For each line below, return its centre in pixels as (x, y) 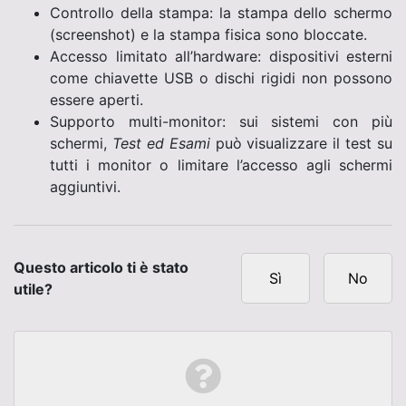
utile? (33, 289)
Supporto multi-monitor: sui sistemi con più (221, 121)
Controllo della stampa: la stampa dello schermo (221, 12)
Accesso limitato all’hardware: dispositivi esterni (221, 56)
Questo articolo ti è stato (101, 267)
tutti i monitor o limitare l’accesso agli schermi (221, 164)
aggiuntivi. (85, 186)
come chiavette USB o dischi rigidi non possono (221, 77)
